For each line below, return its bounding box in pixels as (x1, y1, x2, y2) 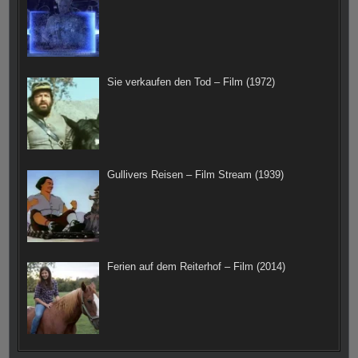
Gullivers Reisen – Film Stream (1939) (106, 168, 284, 181)
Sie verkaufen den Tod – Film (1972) (106, 76, 275, 89)
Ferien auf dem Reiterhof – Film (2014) (106, 261, 285, 273)
